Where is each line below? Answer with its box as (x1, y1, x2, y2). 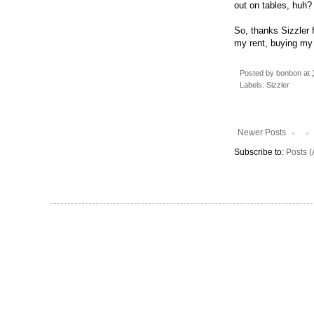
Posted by (240, 69, 276, 78)
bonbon (276, 69, 303, 78)
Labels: (240, 81, 266, 90)
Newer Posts (238, 128, 286, 138)
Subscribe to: (234, 147, 286, 158)
